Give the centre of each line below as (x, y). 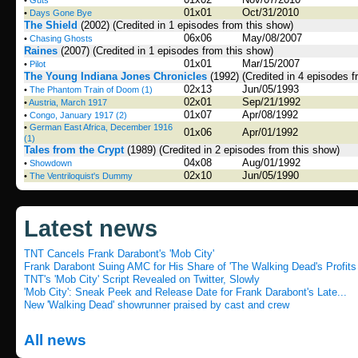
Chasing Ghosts (61, 38)
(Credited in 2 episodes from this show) (249, 150)
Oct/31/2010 (270, 12)
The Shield (51, 25)
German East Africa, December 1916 (101, 127)
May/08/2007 (272, 38)
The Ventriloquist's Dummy (81, 176)
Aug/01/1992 (271, 163)
